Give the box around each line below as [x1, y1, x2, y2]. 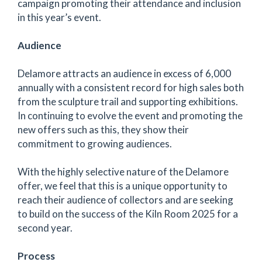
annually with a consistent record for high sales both [18, 81, 244, 94]
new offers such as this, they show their [18, 123, 189, 136]
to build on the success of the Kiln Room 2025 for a [18, 208, 238, 220]
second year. [18, 222, 73, 234]
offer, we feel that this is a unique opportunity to [18, 180, 227, 192]
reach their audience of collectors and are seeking [18, 194, 233, 206]
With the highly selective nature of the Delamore [18, 166, 229, 178]
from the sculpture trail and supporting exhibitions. [18, 95, 238, 108]
